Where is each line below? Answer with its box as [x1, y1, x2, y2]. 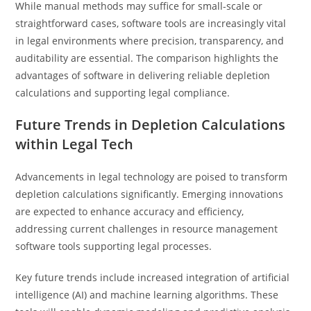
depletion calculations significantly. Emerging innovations [15, 187, 284, 201]
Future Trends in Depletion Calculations [15, 115, 286, 134]
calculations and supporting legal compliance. [15, 86, 230, 99]
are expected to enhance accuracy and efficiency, [15, 205, 244, 218]
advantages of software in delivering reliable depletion [15, 69, 271, 82]
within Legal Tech [15, 135, 134, 153]
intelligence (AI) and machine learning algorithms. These [15, 288, 279, 301]
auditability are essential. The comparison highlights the [15, 51, 279, 65]
